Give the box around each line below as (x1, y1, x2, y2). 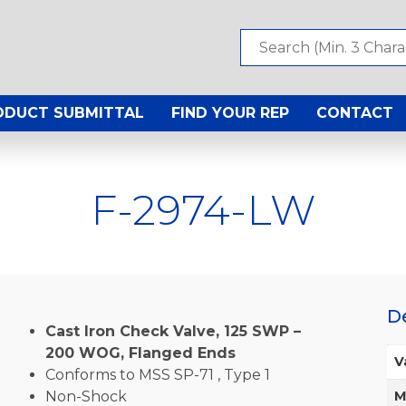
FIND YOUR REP (171, 104, 289, 122)
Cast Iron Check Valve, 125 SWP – (44, 322, 301, 340)
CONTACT (316, 104, 393, 122)
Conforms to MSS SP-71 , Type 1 (44, 365, 270, 383)
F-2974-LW (90, 183, 316, 236)
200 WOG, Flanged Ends (44, 343, 236, 362)
